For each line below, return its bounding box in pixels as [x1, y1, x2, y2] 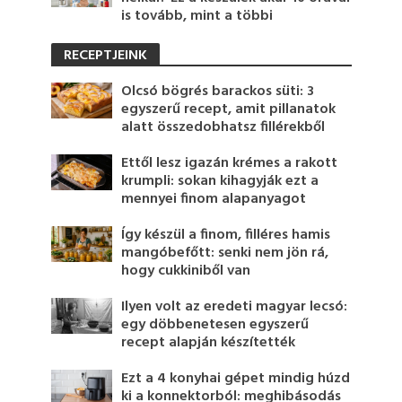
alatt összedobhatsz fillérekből [121, 116, 326, 140]
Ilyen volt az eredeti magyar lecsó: [121, 295, 348, 319]
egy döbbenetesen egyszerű [121, 313, 310, 337]
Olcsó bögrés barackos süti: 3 [121, 80, 315, 104]
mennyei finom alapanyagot [121, 188, 307, 212]
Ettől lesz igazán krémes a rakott [121, 152, 338, 176]
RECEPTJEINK [63, 44, 147, 68]
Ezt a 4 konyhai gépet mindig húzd [121, 367, 351, 391]
